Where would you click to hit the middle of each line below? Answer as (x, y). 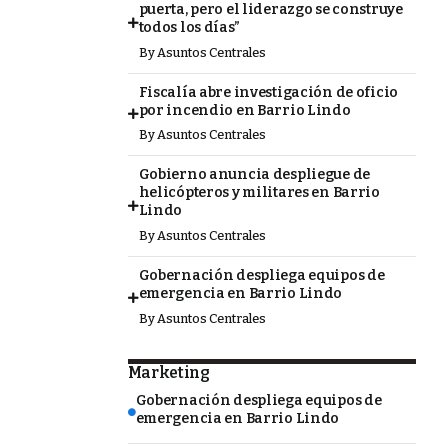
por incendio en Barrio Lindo (244, 110)
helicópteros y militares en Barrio (259, 193)
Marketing (168, 372)
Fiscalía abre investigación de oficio (268, 92)
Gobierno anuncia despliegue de (254, 175)
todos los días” (189, 27)
